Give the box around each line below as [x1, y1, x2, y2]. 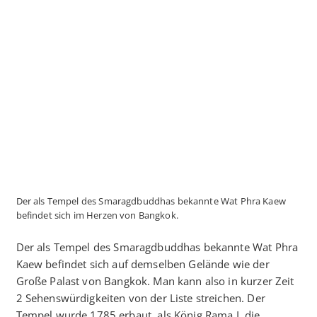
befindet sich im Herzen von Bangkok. [16, 209, 178, 222]
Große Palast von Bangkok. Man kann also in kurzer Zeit [16, 273, 294, 288]
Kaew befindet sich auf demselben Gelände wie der [16, 256, 270, 271]
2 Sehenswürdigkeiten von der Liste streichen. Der [16, 290, 265, 305]
